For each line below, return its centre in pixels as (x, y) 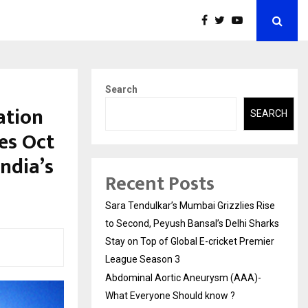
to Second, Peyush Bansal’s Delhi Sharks (192, 223)
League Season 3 (143, 259)
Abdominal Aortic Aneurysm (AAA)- (183, 277)
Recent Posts (160, 184)
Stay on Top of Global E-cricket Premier (190, 241)
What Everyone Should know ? (170, 295)
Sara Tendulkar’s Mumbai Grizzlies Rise (190, 205)
